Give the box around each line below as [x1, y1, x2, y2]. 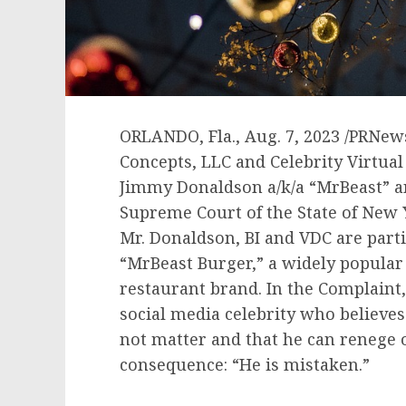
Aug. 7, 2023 [245, 124, 340, 147]
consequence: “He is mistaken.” [120, 353, 374, 375]
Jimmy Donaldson [120, 175, 263, 198]
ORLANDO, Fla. [120, 124, 236, 147]
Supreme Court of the [120, 200, 297, 223]
